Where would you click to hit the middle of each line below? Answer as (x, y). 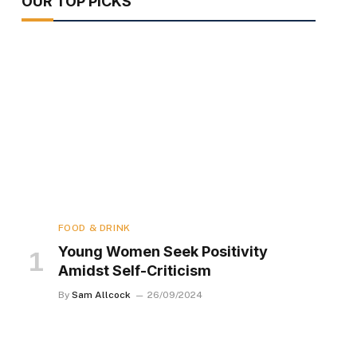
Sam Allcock (101, 294)
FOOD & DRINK (94, 228)
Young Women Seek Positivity (163, 251)
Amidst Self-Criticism (134, 270)
